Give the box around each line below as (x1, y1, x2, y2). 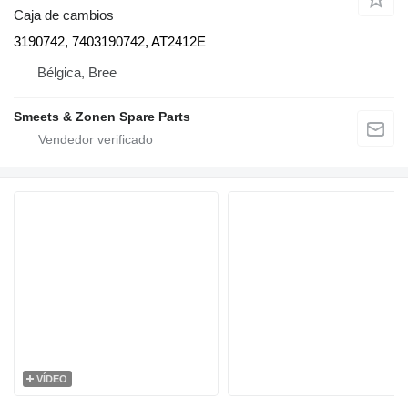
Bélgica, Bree (37, 64, 117, 80)
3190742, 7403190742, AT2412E (14, 33, 206, 49)
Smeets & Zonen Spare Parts (14, 108, 190, 124)
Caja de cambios (14, 6, 114, 23)
